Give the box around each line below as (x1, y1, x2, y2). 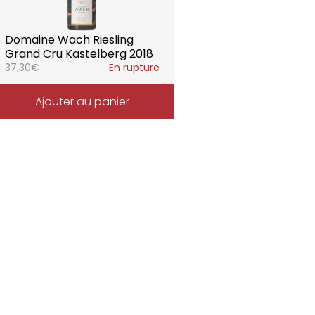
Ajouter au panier (34, 94, 129, 110)
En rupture (109, 60, 160, 75)
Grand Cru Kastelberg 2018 (4, 46, 153, 62)
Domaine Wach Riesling (4, 32, 134, 48)
